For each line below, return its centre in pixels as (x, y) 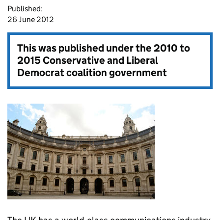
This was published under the (85, 48)
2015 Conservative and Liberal (87, 60)
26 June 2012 (31, 19)
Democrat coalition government (92, 73)
